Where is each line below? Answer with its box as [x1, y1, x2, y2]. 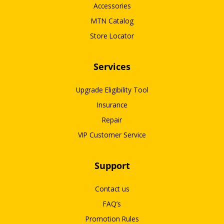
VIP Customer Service [78, 130, 146, 140]
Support [94, 159, 130, 172]
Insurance [96, 100, 127, 110]
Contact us [94, 184, 129, 194]
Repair [102, 115, 122, 125]
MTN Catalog [90, 15, 133, 25]
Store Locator [90, 30, 134, 40]
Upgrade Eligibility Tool [75, 85, 148, 95]
